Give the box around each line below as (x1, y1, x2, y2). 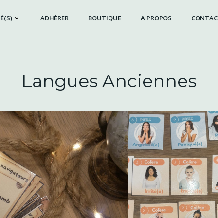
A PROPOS (140, 13, 172, 22)
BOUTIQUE (88, 13, 121, 22)
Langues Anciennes (21, 70, 197, 91)
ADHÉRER (40, 13, 69, 22)
